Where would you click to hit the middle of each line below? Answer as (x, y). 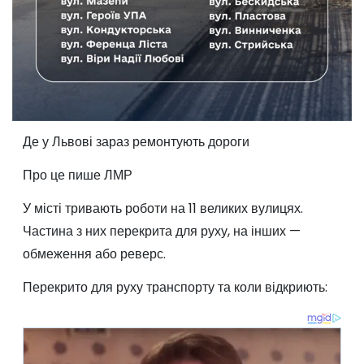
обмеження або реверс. (94, 253)
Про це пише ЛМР (77, 175)
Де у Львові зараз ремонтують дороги (136, 142)
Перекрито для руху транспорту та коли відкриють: (175, 287)
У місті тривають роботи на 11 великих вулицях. (162, 208)
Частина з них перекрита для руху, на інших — (161, 231)
